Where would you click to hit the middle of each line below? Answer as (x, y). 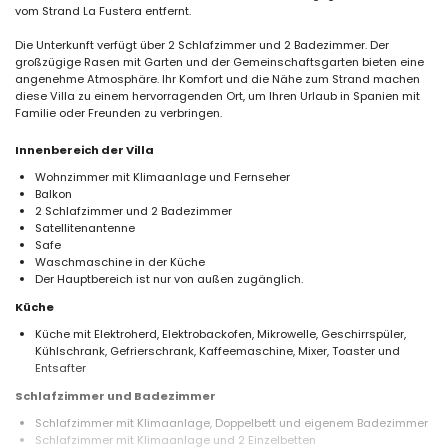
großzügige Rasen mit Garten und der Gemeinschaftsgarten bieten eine (219, 62)
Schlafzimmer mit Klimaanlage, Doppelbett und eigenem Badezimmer (231, 423)
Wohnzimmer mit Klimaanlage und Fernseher (162, 177)
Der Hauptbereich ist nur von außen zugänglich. (169, 279)
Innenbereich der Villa (84, 150)
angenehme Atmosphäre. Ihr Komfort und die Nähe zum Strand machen (217, 79)
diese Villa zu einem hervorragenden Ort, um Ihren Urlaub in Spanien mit (217, 96)
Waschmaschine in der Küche (120, 262)
